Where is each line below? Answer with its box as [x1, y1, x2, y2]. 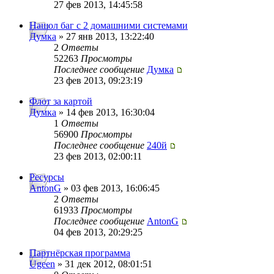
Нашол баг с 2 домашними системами [29, 20, 188, 31]
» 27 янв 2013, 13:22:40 [56, 31, 154, 42]
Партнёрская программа [29, 248, 130, 259]
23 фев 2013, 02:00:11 [54, 151, 142, 162]
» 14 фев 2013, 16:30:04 [56, 107, 155, 118]
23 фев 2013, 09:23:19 [54, 75, 143, 86]
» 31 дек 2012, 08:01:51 [55, 259, 152, 270]
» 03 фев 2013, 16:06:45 [61, 183, 160, 194]
